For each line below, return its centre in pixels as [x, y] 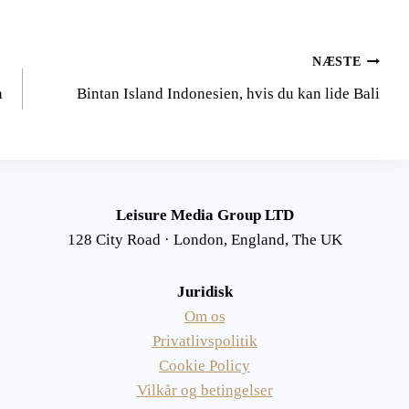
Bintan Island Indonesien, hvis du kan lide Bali [228, 93]
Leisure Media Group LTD [204, 215]
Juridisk [204, 292]
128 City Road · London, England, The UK [204, 240]
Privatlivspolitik [204, 341]
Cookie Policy [204, 366]
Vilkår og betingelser [204, 390]
